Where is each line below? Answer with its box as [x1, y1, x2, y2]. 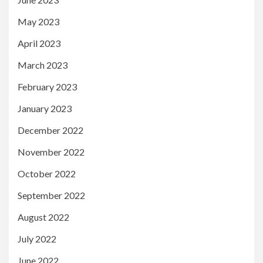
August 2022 [18, 211, 69, 223]
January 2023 [18, 103, 72, 114]
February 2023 [18, 81, 77, 93]
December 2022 [18, 124, 83, 136]
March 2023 [18, 59, 68, 71]
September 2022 [18, 190, 85, 201]
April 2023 [18, 38, 60, 49]
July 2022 [18, 233, 56, 245]
